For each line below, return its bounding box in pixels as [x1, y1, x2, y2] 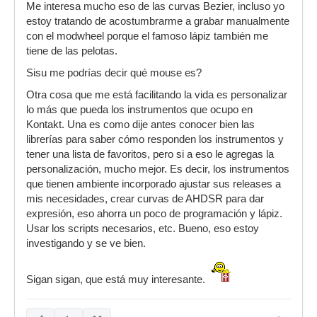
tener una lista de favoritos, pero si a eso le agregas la [26, 149, 274, 161]
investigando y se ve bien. [26, 238, 146, 250]
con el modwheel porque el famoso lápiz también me [26, 30, 268, 42]
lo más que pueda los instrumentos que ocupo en [26, 104, 253, 116]
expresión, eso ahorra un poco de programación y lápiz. [26, 208, 282, 220]
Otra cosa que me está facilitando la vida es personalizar [26, 89, 287, 101]
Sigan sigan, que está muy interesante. [26, 274, 208, 286]
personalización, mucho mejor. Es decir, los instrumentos [26, 163, 289, 175]
